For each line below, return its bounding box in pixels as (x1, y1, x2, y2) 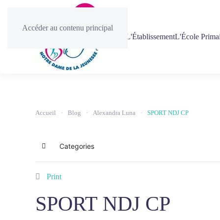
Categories (59, 142, 94, 150)
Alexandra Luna (93, 109, 136, 116)
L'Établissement (126, 32, 175, 41)
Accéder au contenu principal (22, 24, 113, 32)
